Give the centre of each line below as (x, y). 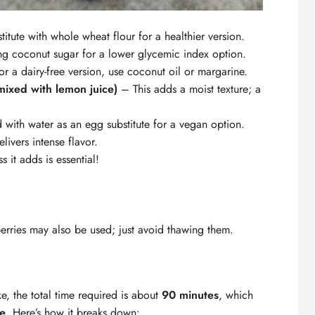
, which (236, 295)
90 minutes (190, 295)
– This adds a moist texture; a (189, 89)
